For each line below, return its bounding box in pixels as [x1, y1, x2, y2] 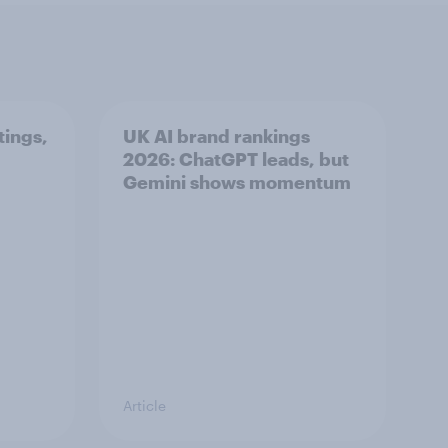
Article [123, 397, 166, 414]
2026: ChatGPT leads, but [123, 148, 349, 170]
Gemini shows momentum [123, 171, 351, 193]
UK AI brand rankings [123, 125, 310, 147]
